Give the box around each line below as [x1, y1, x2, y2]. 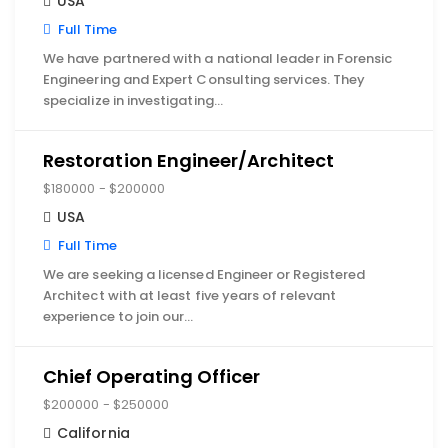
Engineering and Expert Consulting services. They [43, 70, 366, 89]
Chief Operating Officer [43, 364, 261, 389]
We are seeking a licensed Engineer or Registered [43, 265, 366, 284]
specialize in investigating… [43, 91, 223, 110]
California [57, 423, 130, 443]
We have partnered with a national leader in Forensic [43, 49, 393, 68]
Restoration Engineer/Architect [43, 148, 334, 173]
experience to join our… [43, 307, 194, 326]
